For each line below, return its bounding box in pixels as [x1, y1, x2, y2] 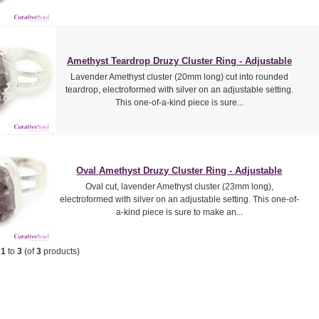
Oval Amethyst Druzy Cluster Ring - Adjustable [76, 164, 283, 176]
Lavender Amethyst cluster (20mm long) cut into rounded [70, 71, 288, 82]
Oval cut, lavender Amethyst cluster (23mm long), [85, 181, 273, 192]
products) [41, 246, 80, 256]
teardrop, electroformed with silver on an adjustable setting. [65, 84, 293, 95]
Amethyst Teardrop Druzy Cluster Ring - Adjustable [66, 55, 292, 66]
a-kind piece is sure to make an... [115, 206, 243, 217]
